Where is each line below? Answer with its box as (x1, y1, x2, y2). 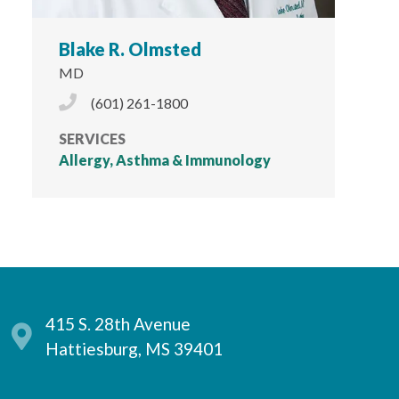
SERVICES (58, 129, 126, 147)
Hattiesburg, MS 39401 (45, 338, 223, 359)
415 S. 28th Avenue (45, 313, 191, 334)
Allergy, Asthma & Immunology (58, 151, 271, 168)
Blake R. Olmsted (58, 37, 201, 60)
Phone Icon (75, 91, 161, 110)
